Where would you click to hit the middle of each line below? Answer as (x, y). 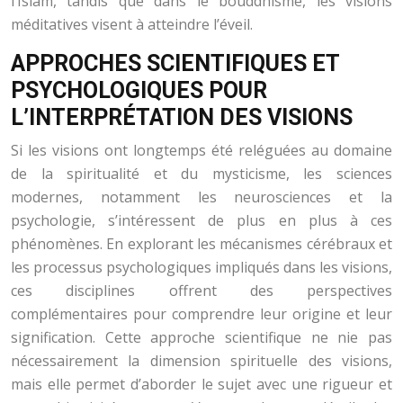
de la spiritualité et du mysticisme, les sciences (201, 174)
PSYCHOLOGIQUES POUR (139, 90)
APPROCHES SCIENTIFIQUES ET (175, 63)
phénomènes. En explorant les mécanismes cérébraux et (201, 244)
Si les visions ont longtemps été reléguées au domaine (201, 150)
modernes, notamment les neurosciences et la (201, 197)
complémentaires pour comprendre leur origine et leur (201, 314)
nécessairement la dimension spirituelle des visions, (201, 361)
